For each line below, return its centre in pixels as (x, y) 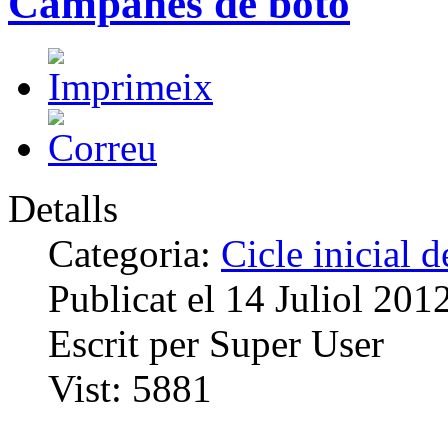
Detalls (63, 208)
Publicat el (136, 298)
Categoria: (134, 253)
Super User (296, 343)
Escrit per (128, 343)
